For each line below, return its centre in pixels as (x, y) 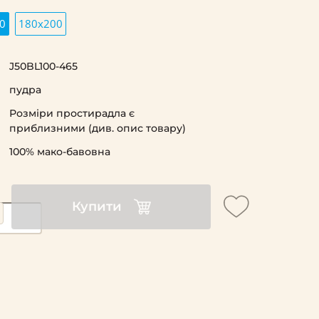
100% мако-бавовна (59, 151)
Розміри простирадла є (72, 113)
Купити (96, 207)
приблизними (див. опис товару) (97, 128)
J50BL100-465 (43, 66)
